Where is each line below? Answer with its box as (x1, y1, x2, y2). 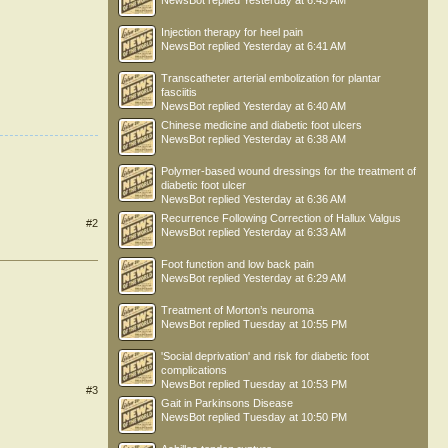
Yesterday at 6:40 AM (243, 100, 346, 112)
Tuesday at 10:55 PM (243, 318, 347, 330)
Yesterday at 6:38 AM (243, 133, 346, 145)
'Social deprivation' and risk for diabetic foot (161, 350, 369, 362)
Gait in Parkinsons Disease (161, 397, 293, 409)
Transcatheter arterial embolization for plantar (161, 72, 381, 84)
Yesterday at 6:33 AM (243, 226, 346, 238)
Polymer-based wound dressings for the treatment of (161, 165, 416, 177)
